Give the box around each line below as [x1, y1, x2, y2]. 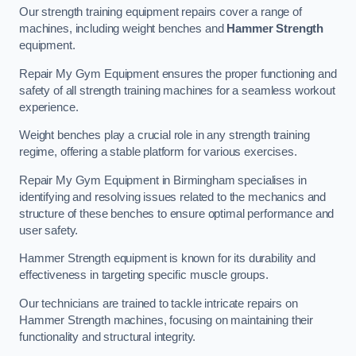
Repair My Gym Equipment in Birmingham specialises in [19, 173, 307, 187]
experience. [19, 100, 79, 114]
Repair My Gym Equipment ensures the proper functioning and [19, 67, 337, 80]
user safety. [19, 223, 79, 237]
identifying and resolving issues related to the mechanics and [19, 190, 327, 203]
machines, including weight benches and [19, 22, 227, 36]
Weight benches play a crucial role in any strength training [19, 129, 310, 142]
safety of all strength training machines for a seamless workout [19, 83, 335, 97]
